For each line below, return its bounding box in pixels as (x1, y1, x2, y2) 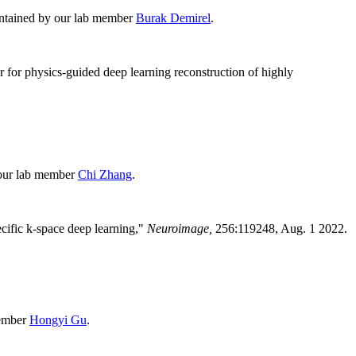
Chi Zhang (78, 168, 132, 182)
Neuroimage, (147, 222, 215, 236)
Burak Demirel (136, 10, 211, 25)
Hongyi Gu (29, 313, 87, 327)
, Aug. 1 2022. (275, 222, 347, 236)
